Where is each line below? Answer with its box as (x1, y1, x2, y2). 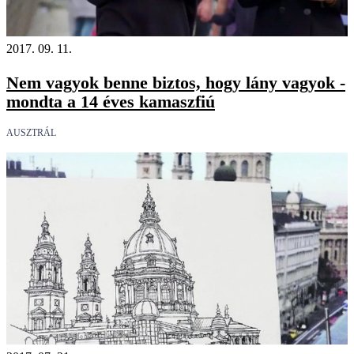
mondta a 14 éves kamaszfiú (6, 91, 215, 111)
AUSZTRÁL (6, 126, 56, 138)
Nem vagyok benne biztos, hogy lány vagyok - (6, 72, 345, 92)
